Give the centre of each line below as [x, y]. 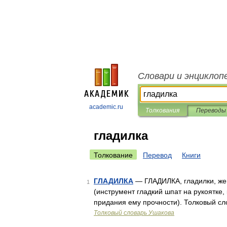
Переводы [211, 110]
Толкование [113, 155]
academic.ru [106, 107]
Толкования [162, 110]
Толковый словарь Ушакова [134, 213]
